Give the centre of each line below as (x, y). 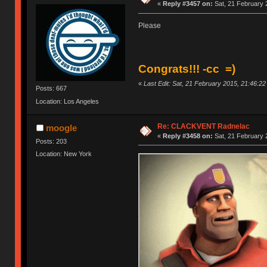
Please (149, 26)
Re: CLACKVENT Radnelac (203, 126)
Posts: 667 (52, 89)
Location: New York (64, 153)
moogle (61, 128)
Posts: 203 (52, 141)
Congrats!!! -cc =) (187, 69)
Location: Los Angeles (68, 101)
